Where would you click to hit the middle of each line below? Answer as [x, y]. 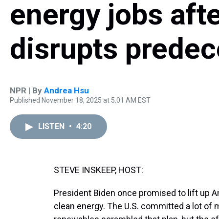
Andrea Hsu [66, 90]
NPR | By [27, 90]
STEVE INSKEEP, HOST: [99, 170]
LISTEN [52, 126]
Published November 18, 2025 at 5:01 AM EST [80, 100]
